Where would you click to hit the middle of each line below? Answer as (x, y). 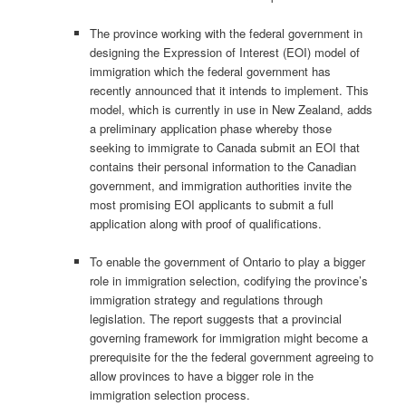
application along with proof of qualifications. (206, 223)
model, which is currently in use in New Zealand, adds (232, 109)
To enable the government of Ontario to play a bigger (228, 261)
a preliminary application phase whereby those (211, 128)
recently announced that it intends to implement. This (230, 90)
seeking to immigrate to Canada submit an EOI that (225, 147)
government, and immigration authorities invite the (221, 185)
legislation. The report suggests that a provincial (216, 318)
